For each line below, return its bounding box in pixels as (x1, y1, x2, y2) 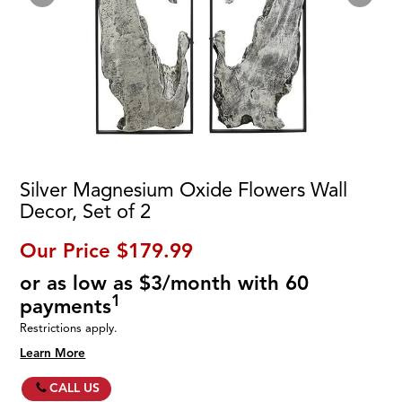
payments (20, 294, 112, 319)
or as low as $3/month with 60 (20, 271, 310, 296)
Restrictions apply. (20, 321, 118, 336)
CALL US (49, 380, 100, 396)
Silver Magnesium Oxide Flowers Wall (20, 178, 348, 203)
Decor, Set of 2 (20, 199, 152, 224)
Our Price (20, 239, 111, 264)
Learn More (20, 345, 86, 361)
